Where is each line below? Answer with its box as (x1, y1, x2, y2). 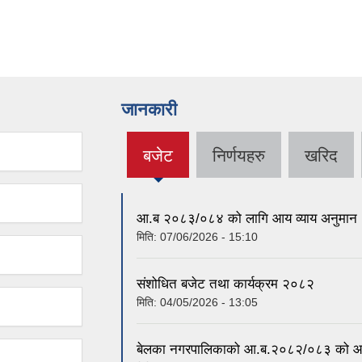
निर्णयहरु (213, 146, 265, 166)
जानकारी (121, 99, 177, 120)
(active (134, 154, 187, 174)
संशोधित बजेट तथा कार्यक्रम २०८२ (137, 276, 314, 292)
